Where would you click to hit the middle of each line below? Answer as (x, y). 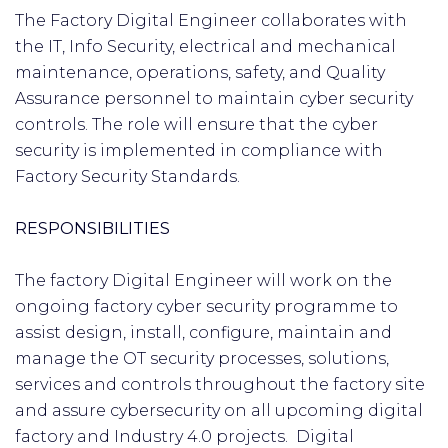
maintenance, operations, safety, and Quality (200, 72)
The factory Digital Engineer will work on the (203, 280)
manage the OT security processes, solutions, (202, 358)
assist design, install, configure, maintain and (203, 332)
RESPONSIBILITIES (94, 228)
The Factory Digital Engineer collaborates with (211, 20)
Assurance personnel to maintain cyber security (214, 98)
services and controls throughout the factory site (220, 384)
